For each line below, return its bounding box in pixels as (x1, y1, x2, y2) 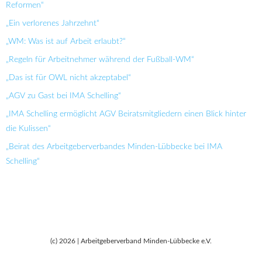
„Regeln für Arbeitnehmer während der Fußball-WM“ (6, 55, 194, 64)
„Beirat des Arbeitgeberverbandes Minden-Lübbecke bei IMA (6, 142, 222, 151)
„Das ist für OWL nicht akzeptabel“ (6, 73, 131, 82)
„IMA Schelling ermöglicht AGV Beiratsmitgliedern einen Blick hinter (6, 109, 246, 118)
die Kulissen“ (6, 124, 51, 133)
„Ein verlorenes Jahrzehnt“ (6, 19, 99, 27)
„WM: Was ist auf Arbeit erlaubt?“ (6, 37, 126, 46)
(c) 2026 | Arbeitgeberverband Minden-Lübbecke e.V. (50, 237, 212, 244)
